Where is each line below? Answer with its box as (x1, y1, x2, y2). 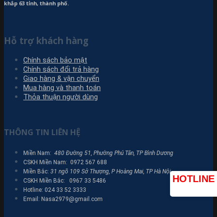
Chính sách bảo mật (23, 56, 87, 65)
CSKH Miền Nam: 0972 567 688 (23, 158, 107, 166)
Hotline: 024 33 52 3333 (23, 186, 86, 193)
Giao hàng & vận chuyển (23, 75, 99, 83)
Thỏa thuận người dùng (23, 93, 98, 102)
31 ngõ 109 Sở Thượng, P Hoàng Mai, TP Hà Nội (49, 168, 171, 175)
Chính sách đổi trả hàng (23, 65, 99, 74)
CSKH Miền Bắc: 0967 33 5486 (23, 177, 106, 184)
